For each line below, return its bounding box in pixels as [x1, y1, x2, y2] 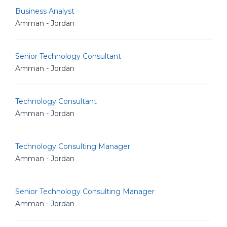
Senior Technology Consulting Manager [15, 187, 155, 196]
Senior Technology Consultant [15, 52, 121, 61]
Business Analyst [15, 7, 74, 16]
